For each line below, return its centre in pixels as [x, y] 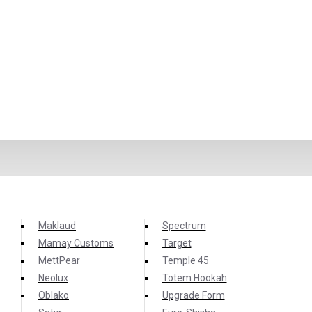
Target [177, 243]
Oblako [54, 295]
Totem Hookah [194, 278]
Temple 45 [185, 260]
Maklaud [57, 226]
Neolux [53, 278]
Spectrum [184, 226]
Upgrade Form [193, 295]
